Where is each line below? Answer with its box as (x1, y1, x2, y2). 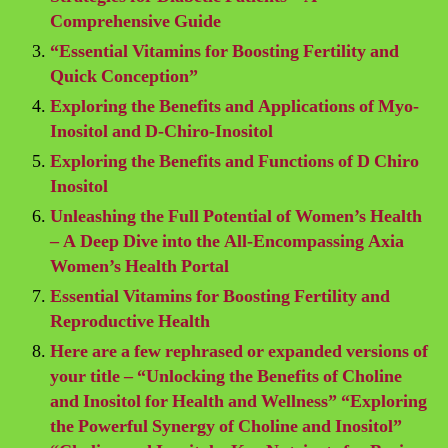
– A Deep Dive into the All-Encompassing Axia (50, 229, 404, 253)
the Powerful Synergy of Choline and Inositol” (50, 414, 402, 438)
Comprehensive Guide (50, 9, 221, 33)
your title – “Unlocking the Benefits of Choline (50, 364, 402, 388)
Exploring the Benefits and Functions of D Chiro (50, 149, 419, 173)
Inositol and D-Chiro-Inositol (50, 119, 273, 143)
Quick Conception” (50, 64, 198, 88)
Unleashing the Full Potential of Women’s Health (50, 204, 422, 228)
